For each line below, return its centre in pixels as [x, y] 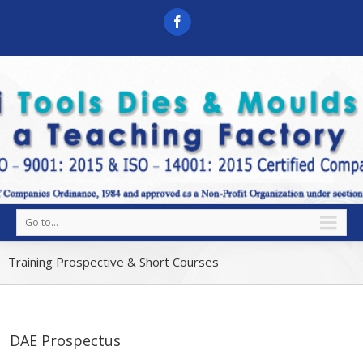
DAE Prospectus [65, 340]
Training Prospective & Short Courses [113, 262]
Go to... [42, 222]
